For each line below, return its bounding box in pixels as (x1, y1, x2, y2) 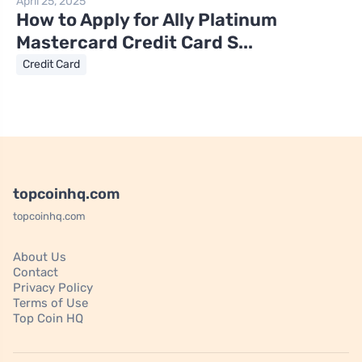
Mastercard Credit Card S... (16, 32, 253, 54)
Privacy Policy (13, 280, 93, 296)
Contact (13, 265, 58, 280)
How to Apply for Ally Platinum (16, 9, 277, 32)
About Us (13, 250, 66, 265)
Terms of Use (13, 296, 88, 311)
